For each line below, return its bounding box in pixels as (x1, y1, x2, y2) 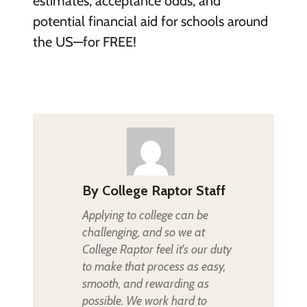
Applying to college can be (82, 207, 208, 223)
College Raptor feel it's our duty (82, 241, 232, 257)
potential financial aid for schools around (32, 12, 268, 29)
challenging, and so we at (82, 224, 205, 240)
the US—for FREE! (32, 33, 136, 50)
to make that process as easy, (82, 258, 225, 274)
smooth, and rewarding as (82, 275, 209, 291)
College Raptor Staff (101, 182, 225, 199)
